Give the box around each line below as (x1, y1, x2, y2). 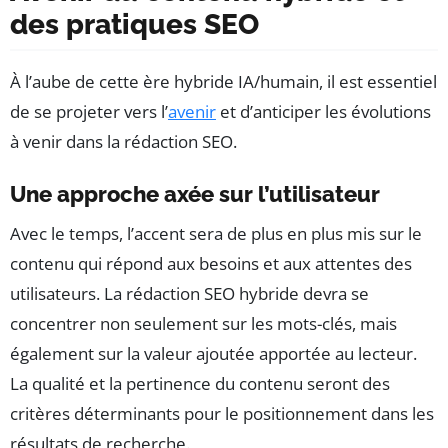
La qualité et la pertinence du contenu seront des (10, 371, 390, 395)
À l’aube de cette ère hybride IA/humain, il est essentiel (10, 69, 437, 93)
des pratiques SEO (10, 7, 259, 41)
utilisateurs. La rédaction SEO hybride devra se (10, 281, 369, 305)
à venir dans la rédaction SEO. (10, 129, 237, 153)
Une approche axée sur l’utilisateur (10, 180, 380, 207)
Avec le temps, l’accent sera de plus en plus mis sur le (10, 221, 422, 245)
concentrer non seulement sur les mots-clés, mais (10, 311, 397, 335)
